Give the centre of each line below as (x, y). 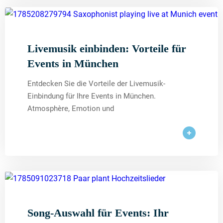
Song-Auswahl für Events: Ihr (98, 213)
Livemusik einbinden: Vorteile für (107, 49)
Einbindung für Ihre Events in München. (92, 96)
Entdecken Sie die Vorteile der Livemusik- (96, 84)
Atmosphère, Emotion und (71, 109)
